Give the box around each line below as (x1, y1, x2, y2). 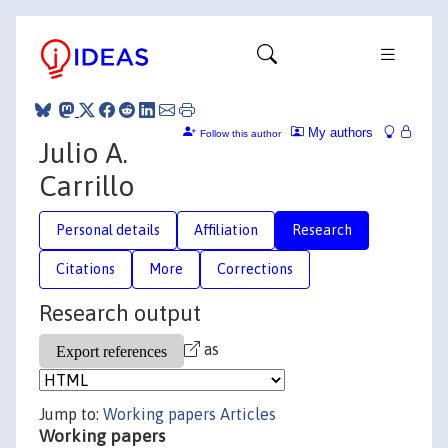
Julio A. (39, 136, 128, 169)
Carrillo (39, 169, 135, 202)
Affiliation (194, 221, 258, 238)
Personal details (56, 221, 160, 238)
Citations (56, 260, 115, 277)
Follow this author (200, 127, 281, 139)
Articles (220, 405, 276, 423)
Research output (39, 300, 201, 326)
